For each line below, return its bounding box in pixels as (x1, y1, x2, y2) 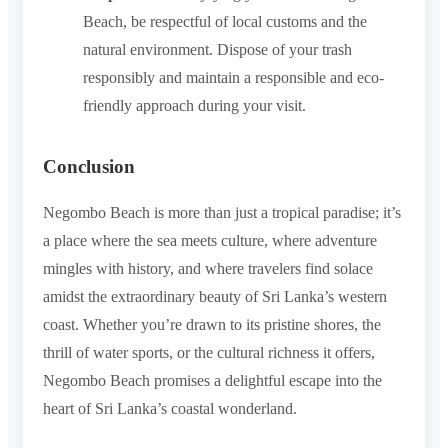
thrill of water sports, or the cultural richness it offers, (43, 343, 375, 361)
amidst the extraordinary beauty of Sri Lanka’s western (43, 287, 387, 305)
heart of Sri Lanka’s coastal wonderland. (43, 399, 297, 417)
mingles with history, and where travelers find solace (43, 259, 373, 277)
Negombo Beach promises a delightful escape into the (43, 371, 382, 389)
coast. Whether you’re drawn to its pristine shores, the (43, 315, 381, 333)
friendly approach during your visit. (83, 96, 306, 114)
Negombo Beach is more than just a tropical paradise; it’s (43, 203, 401, 221)
